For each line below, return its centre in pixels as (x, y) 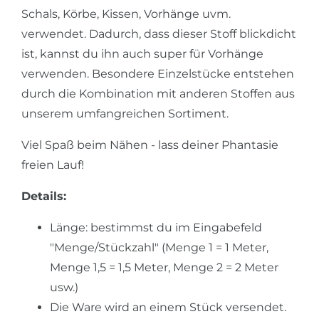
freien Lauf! (53, 164)
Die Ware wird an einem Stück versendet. (168, 307)
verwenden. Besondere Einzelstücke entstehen (158, 73)
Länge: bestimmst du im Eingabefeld (156, 227)
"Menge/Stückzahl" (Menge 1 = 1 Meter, (159, 247)
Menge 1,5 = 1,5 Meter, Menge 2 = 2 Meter (164, 267)
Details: (44, 196)
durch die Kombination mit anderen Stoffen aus (158, 93)
